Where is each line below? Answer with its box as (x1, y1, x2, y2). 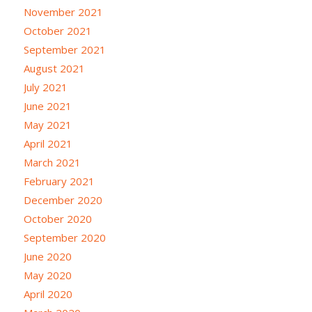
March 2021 (23, 155, 81, 170)
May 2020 (23, 268, 72, 283)
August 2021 (23, 61, 85, 76)
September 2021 (23, 42, 106, 57)
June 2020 (23, 249, 72, 264)
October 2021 (23, 24, 92, 38)
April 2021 (23, 136, 72, 151)
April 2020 (23, 287, 72, 302)
